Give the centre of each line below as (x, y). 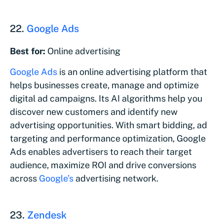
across (24, 178)
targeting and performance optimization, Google (108, 138)
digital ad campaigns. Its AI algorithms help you (106, 98)
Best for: (28, 51)
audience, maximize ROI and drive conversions (103, 165)
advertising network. (116, 178)
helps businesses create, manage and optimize (104, 85)
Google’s (56, 178)
